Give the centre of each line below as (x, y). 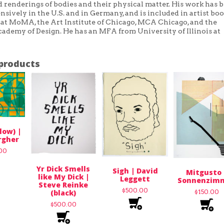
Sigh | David (135, 170)
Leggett (135, 178)
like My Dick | (63, 177)
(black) (63, 193)
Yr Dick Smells (63, 169)
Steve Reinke (63, 185)
